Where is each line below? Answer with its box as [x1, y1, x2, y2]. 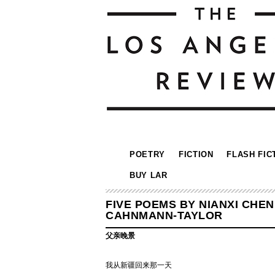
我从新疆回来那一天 [106, 261, 172, 269]
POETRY [130, 150, 165, 159]
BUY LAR [130, 171, 168, 180]
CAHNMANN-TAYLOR [106, 209, 223, 222]
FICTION [178, 150, 214, 159]
